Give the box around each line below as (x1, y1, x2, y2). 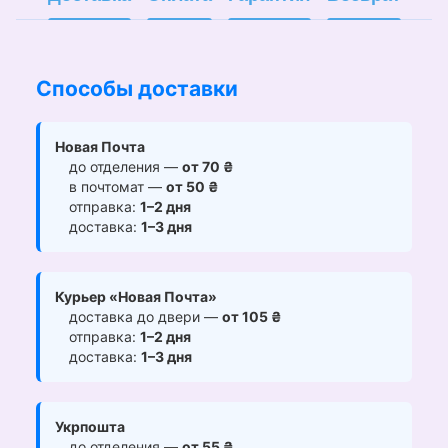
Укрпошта (55, 417, 125, 435)
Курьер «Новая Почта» (55, 287, 217, 305)
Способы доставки (36, 75, 238, 101)
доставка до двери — (65, 307, 222, 325)
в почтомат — (65, 177, 166, 195)
